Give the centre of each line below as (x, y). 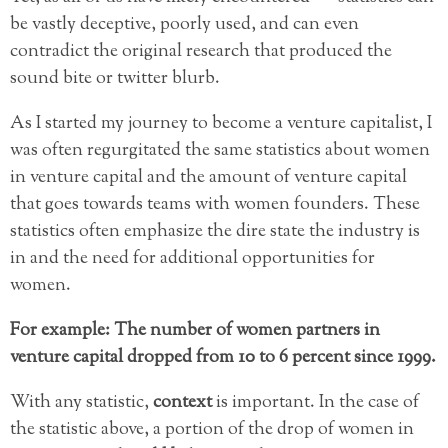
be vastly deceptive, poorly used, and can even (184, 24)
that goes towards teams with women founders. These (215, 204)
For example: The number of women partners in (195, 330)
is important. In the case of (315, 402)
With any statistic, (81, 402)
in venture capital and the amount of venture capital (208, 177)
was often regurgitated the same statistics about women (220, 150)
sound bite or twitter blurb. (115, 78)
